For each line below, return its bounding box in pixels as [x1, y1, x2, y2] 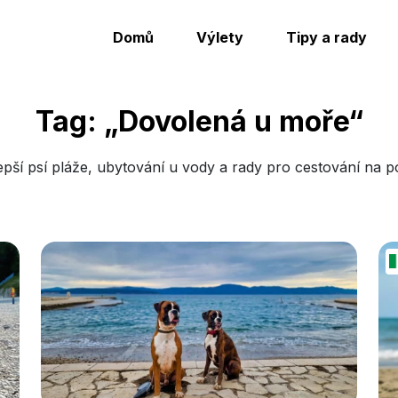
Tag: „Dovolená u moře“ [35, 104, 363, 139]
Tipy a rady [286, 28, 367, 46]
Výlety [196, 28, 243, 46]
